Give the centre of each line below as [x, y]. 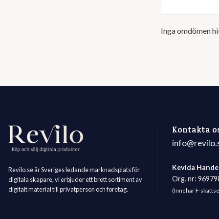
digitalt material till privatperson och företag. [68, 189]
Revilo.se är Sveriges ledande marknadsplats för [74, 169]
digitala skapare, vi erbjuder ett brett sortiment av [75, 179]
